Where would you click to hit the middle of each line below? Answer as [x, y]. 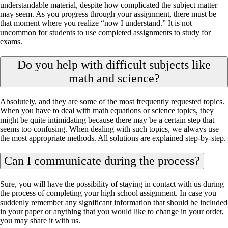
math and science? [114, 78]
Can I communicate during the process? [102, 161]
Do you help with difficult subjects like [114, 64]
